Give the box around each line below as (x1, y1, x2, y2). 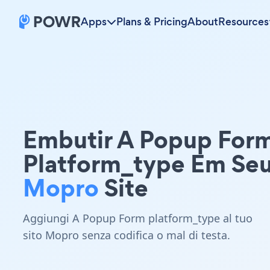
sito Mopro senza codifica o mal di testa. (23, 228, 230, 242)
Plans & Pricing (116, 14, 187, 29)
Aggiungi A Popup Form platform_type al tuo (23, 211, 253, 225)
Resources (218, 14, 269, 29)
